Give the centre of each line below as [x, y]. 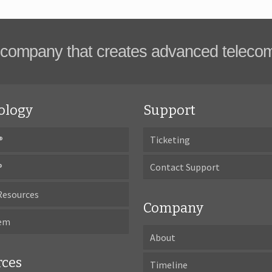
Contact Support [185, 167]
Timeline [169, 265]
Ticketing [170, 140]
